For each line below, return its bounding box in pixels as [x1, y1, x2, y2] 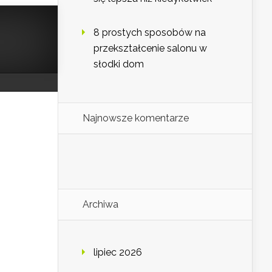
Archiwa [83, 199, 118, 211]
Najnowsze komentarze [83, 112, 189, 124]
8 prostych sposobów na [93, 27, 206, 39]
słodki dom [93, 58, 144, 70]
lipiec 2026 [93, 246, 142, 259]
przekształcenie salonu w [93, 42, 207, 55]
